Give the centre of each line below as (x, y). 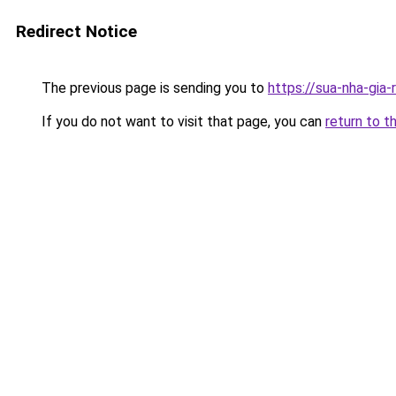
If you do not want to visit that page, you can (182, 122)
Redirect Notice (76, 31)
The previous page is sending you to (153, 88)
